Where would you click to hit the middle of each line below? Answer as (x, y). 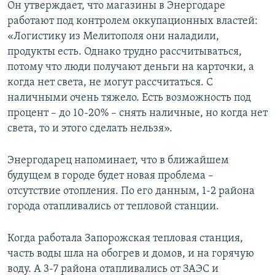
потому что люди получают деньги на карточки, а (131, 68)
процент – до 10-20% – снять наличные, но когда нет (137, 114)
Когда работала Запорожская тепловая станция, (125, 239)
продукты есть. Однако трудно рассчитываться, (125, 52)
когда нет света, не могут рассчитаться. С (110, 83)
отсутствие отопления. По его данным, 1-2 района (131, 192)
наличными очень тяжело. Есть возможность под (129, 98)
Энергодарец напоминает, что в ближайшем (118, 161)
